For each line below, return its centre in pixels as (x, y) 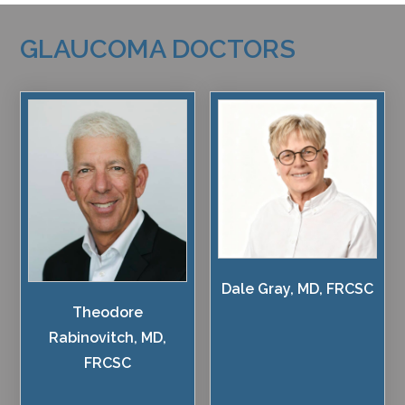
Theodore (108, 312)
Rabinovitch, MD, (108, 337)
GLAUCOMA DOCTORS (158, 49)
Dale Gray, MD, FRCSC (297, 289)
